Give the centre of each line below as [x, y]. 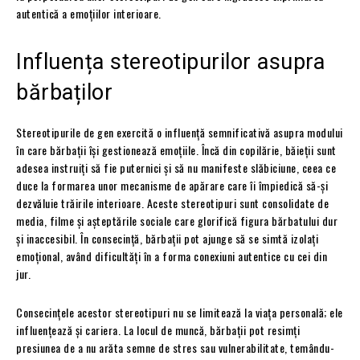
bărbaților [64, 92]
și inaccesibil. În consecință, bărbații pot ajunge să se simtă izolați [167, 238]
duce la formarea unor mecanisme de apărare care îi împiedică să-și [172, 185]
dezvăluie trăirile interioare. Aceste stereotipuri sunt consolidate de [172, 202]
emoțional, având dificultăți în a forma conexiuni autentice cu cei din [172, 256]
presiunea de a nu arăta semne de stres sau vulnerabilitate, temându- [175, 347]
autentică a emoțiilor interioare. [89, 13]
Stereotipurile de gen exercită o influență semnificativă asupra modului [180, 132]
